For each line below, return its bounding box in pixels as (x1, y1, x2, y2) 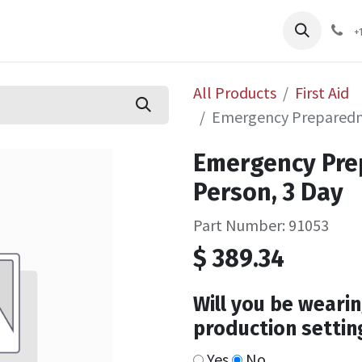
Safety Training (239, 15, 339, 32)
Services (141, 15, 197, 32)
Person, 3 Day (193, 178, 343, 207)
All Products (193, 82, 276, 103)
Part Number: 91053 (193, 215, 329, 235)
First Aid (295, 82, 349, 103)
